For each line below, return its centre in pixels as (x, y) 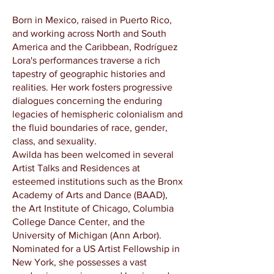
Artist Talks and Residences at (76, 168)
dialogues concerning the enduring (87, 101)
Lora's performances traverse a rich (86, 60)
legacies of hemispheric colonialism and (98, 114)
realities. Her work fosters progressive (92, 87)
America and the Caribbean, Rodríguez (95, 47)
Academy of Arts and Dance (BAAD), (90, 195)
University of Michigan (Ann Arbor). (87, 235)
